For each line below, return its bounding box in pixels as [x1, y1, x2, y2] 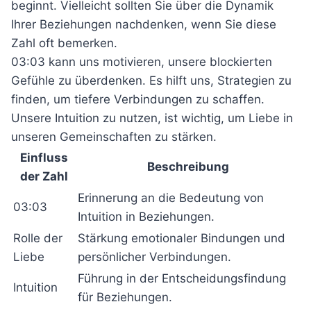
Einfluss [20, 151, 68, 165]
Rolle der [13, 231, 62, 245]
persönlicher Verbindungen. [78, 250, 231, 264]
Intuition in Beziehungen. [78, 210, 215, 224]
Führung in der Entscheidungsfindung [78, 271, 286, 285]
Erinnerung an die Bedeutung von [78, 191, 264, 205]
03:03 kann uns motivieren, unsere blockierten [11, 55, 272, 69]
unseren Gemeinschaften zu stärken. [11, 130, 217, 144]
